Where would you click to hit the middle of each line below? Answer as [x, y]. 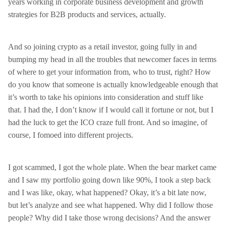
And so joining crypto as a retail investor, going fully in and [102, 47]
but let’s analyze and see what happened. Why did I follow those [110, 205]
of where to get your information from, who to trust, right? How [109, 72]
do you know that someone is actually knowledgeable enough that [113, 84]
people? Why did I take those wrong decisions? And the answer [109, 218]
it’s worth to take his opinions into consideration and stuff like [106, 97]
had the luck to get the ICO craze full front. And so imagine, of [108, 122]
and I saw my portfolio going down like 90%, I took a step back [109, 180]
